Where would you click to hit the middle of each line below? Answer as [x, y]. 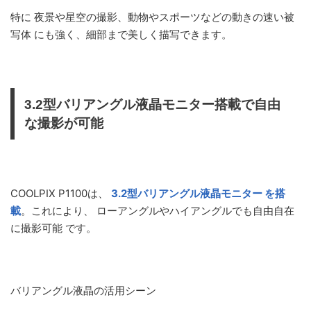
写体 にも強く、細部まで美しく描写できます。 [121, 34]
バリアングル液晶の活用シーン [83, 291]
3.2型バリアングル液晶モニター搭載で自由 [152, 104]
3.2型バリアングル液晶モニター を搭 [198, 193]
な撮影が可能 [64, 123]
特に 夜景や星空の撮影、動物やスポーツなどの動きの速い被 [152, 17]
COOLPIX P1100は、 [61, 193]
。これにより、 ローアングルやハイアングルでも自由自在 [158, 211]
